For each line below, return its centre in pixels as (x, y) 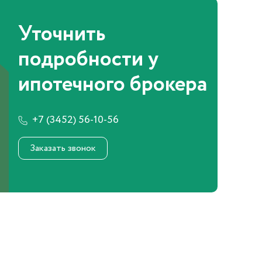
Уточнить (61, 34)
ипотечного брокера (112, 85)
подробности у (88, 59)
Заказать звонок (63, 148)
